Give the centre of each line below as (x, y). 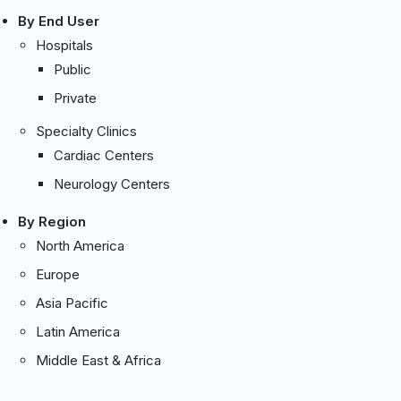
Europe (58, 274)
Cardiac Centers (104, 155)
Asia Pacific (72, 303)
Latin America (78, 331)
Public (73, 69)
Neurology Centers (112, 183)
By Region (52, 221)
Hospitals (64, 45)
